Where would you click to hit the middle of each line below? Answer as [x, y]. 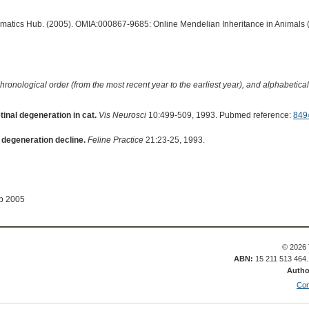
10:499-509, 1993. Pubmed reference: [219, 116]
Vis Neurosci [122, 116]
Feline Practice [115, 140]
